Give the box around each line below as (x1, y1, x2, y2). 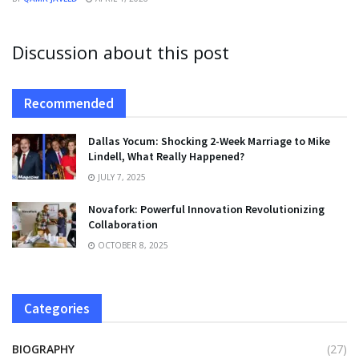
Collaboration (88, 216, 158, 232)
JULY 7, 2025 (95, 171, 146, 183)
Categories (24, 299, 90, 317)
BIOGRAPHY (12, 341, 75, 357)
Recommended (24, 94, 114, 112)
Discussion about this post (12, 40, 229, 64)
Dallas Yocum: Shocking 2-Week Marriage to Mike (88, 133, 330, 148)
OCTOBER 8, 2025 (95, 239, 168, 251)
